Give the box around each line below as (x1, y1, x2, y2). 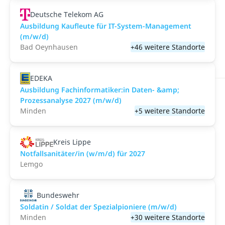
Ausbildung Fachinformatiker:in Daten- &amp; (20, 85, 179, 94)
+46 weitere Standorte (131, 42, 205, 52)
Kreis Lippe (53, 137, 91, 147)
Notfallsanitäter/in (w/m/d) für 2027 (20, 149, 145, 158)
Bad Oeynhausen (20, 42, 78, 52)
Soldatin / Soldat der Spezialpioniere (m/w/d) (20, 202, 177, 211)
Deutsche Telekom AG (30, 10, 104, 19)
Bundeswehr (36, 190, 79, 200)
